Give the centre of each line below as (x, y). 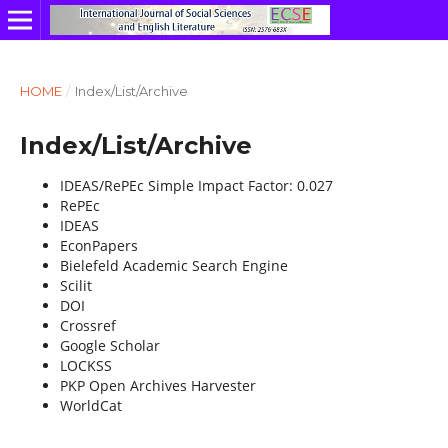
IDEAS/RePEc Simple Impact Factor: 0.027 (196, 185)
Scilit (75, 285)
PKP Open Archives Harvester (157, 385)
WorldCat (90, 405)
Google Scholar (109, 345)
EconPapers (98, 245)
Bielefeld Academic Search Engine (173, 265)
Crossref (87, 325)
